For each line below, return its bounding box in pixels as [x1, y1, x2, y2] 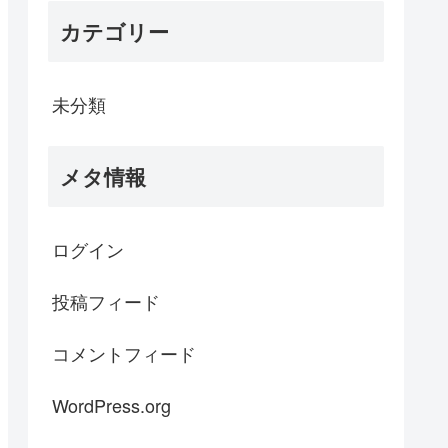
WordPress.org [52, 392, 171, 419]
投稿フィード [52, 288, 160, 315]
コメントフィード [52, 340, 196, 367]
